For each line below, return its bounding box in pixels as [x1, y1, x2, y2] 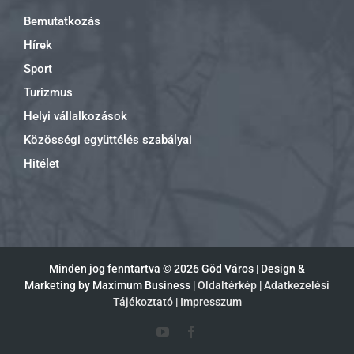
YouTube [168, 324, 214, 337]
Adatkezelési [264, 278, 330, 292]
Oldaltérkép [198, 278, 257, 292]
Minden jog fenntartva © [49, 262, 174, 275]
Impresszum [179, 295, 242, 308]
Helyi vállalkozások [24, 108, 127, 123]
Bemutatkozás [24, 13, 100, 28]
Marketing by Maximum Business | [24, 278, 198, 292]
